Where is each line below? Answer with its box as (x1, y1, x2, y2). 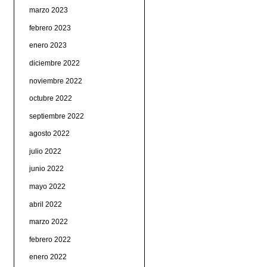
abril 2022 (29, 200, 62, 209)
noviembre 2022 (29, 76, 82, 85)
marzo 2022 (29, 218, 68, 226)
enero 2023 (29, 41, 67, 50)
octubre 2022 (29, 94, 72, 103)
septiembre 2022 (29, 111, 84, 120)
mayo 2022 (29, 182, 66, 191)
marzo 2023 (29, 6, 68, 15)
